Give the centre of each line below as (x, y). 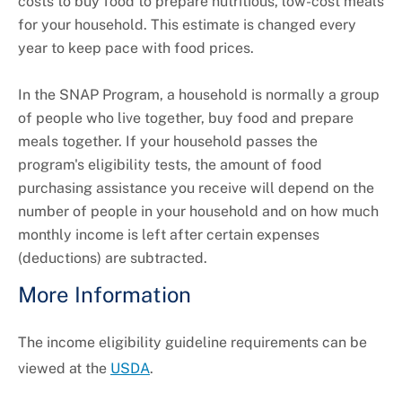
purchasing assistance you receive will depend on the (196, 188)
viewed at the (64, 369)
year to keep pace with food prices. (138, 48)
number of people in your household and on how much (198, 212)
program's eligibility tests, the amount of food (170, 165)
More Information (105, 295)
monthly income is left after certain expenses (169, 235)
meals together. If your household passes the (168, 142)
